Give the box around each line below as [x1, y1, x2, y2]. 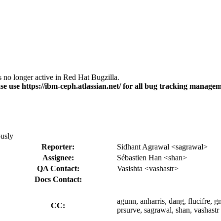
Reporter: [41, 142, 74, 151]
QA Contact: [37, 164, 79, 173]
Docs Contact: [34, 175, 82, 184]
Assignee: [42, 153, 74, 162]
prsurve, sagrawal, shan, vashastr [117, 205, 219, 214]
